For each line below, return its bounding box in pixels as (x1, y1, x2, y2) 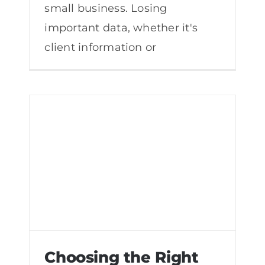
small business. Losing (44, 1, 167, 15)
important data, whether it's (44, 21, 198, 34)
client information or (44, 40, 157, 54)
